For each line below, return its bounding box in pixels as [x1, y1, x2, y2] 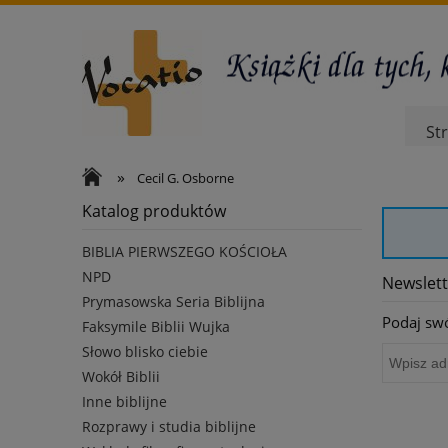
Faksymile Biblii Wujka [82, 317, 230, 337]
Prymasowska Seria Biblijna [82, 292, 265, 312]
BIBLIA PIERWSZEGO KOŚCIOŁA [82, 242, 287, 262]
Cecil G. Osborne [137, 169, 235, 187]
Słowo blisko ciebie [82, 342, 208, 362]
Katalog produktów [82, 200, 226, 222]
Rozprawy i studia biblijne [82, 417, 256, 437]
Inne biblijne [82, 392, 167, 412]
